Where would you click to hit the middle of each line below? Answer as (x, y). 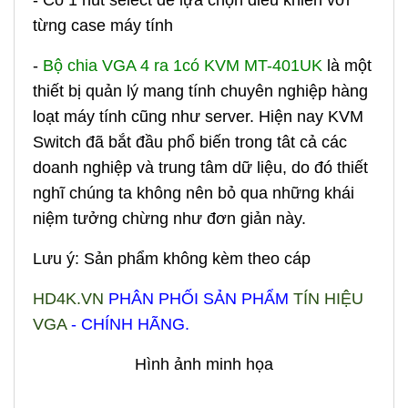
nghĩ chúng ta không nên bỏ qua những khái (194, 194)
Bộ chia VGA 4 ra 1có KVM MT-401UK (183, 66)
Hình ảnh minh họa (204, 365)
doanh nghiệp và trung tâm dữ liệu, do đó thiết (200, 168)
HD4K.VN (68, 299)
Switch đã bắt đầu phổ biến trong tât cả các (190, 143)
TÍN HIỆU (328, 299)
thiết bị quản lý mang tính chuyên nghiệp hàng (200, 92)
